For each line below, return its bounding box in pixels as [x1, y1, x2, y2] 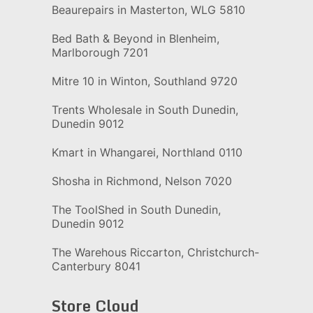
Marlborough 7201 [51, 45, 148, 59]
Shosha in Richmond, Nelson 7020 [51, 174, 232, 188]
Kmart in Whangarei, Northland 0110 [51, 145, 242, 159]
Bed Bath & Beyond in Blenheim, [51, 31, 219, 45]
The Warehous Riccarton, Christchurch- [51, 245, 259, 259]
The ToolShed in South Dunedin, [51, 203, 221, 217]
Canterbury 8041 [51, 259, 140, 273]
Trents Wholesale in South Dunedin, [51, 103, 238, 117]
